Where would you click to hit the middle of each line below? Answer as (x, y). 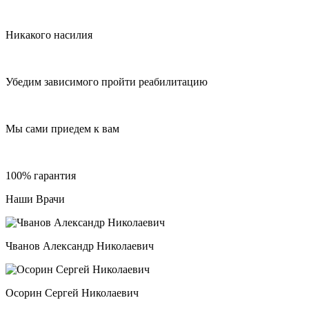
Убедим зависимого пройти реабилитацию (107, 82)
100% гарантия (41, 176)
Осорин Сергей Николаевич (72, 293)
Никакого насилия (49, 35)
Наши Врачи (35, 199)
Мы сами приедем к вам (62, 129)
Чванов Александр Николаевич (80, 246)
